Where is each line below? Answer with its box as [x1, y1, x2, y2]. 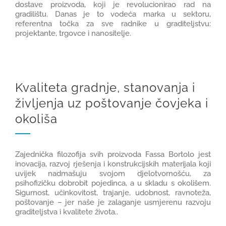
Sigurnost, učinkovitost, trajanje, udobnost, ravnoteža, [15, 188, 211, 198]
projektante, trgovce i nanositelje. [15, 29, 131, 38]
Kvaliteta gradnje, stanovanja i [15, 80, 195, 95]
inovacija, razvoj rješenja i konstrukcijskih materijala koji [15, 159, 211, 169]
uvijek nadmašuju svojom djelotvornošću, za [15, 169, 211, 179]
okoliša [15, 111, 58, 127]
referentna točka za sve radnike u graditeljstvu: [15, 19, 211, 29]
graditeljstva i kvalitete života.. [15, 207, 118, 217]
